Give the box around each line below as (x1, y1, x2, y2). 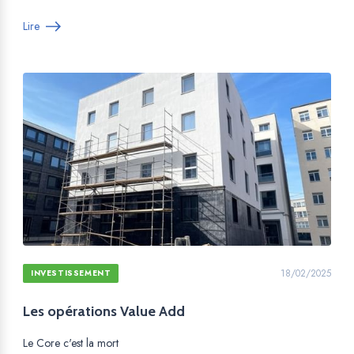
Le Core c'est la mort (23, 335, 119, 351)
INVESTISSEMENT (31, 267, 111, 279)
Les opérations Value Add (23, 303, 185, 320)
